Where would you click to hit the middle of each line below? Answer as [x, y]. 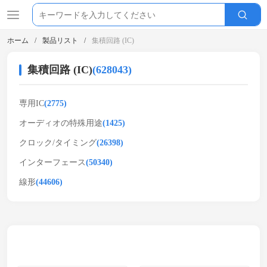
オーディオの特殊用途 [61, 123]
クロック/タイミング [58, 143]
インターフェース [52, 162]
